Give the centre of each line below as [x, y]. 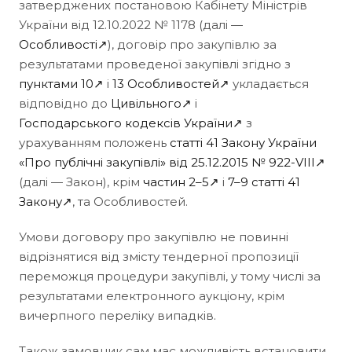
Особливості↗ [63, 44]
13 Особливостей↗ [171, 83]
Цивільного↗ [151, 103]
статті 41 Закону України [243, 142]
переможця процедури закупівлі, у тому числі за [170, 276]
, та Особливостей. [130, 201]
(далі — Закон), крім [81, 181]
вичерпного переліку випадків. [117, 315]
